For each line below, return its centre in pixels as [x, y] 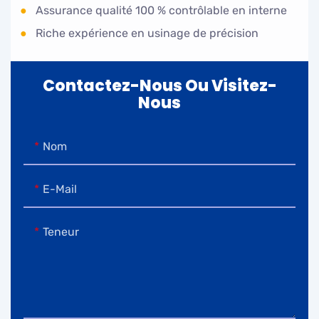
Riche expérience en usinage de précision [145, 33]
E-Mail [59, 189]
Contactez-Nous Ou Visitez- [159, 86]
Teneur [61, 232]
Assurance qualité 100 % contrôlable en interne [159, 10]
